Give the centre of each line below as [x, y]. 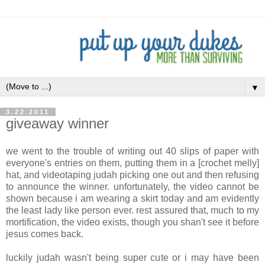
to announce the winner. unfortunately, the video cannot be [132, 187]
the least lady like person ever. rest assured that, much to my [132, 211]
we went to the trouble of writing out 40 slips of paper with [132, 151]
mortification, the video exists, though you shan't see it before [132, 222]
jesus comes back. [45, 234]
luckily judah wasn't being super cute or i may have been [132, 258]
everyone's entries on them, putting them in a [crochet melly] [132, 163]
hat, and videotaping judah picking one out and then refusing [132, 175]
